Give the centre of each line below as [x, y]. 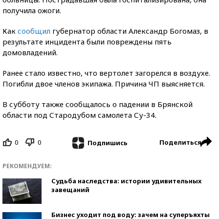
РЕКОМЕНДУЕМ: [27, 166]
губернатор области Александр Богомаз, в [129, 31]
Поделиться [180, 142]
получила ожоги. [32, 10]
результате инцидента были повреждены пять [87, 42]
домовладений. [30, 52]
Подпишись [107, 142]
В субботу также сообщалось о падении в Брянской [98, 104]
